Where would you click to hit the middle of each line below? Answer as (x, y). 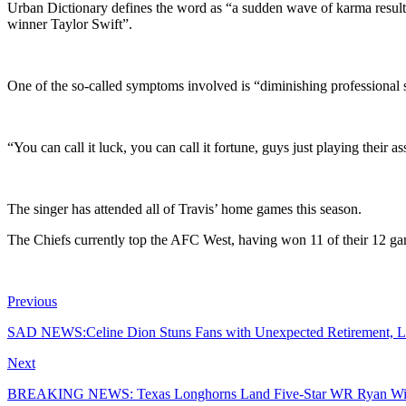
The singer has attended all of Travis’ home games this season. (184, 209)
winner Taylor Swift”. (70, 24)
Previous (32, 302)
